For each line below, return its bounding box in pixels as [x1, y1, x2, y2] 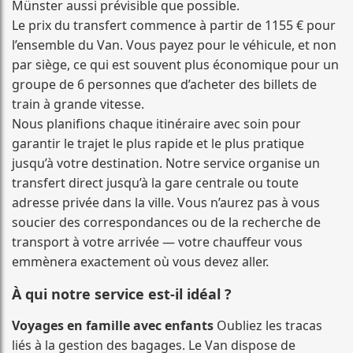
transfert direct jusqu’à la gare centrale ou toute [12, 173, 299, 191]
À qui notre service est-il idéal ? [12, 284, 232, 303]
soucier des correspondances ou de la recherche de [12, 213, 321, 231]
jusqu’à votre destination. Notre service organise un [12, 154, 320, 172]
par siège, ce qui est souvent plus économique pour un [12, 55, 339, 73]
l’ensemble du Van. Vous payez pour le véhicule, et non [12, 35, 336, 54]
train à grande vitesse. [12, 95, 144, 113]
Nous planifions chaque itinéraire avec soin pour [12, 114, 301, 132]
